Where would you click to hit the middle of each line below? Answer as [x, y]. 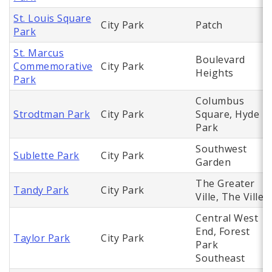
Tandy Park [41, 190]
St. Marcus [39, 53]
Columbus [220, 101]
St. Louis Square [53, 19]
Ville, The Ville [230, 197]
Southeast [220, 258]
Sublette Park [46, 156]
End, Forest [223, 232]
